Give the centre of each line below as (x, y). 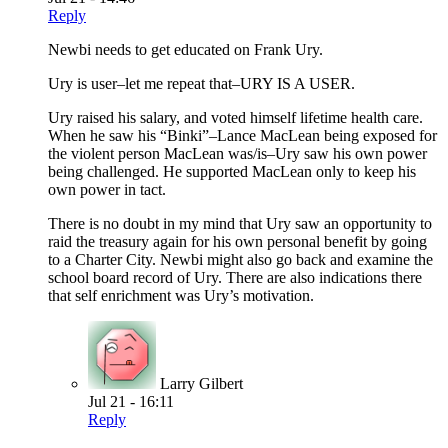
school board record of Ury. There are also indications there (235, 278)
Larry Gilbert (201, 384)
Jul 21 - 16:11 (131, 402)
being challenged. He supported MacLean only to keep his (232, 172)
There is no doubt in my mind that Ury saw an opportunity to (240, 224)
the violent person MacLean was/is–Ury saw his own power (237, 154)
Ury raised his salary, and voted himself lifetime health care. (235, 118)
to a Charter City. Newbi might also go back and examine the (240, 260)
